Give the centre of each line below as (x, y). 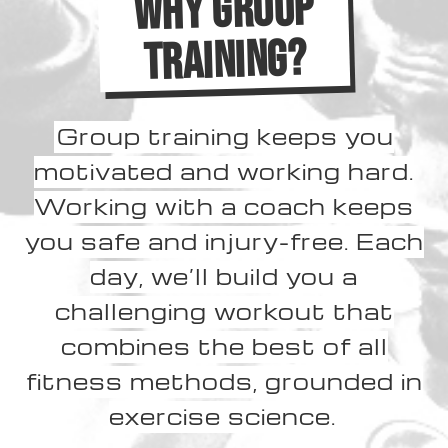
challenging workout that (224, 311)
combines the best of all (224, 346)
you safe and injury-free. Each (224, 241)
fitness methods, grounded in (224, 381)
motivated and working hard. (224, 171)
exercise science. (222, 416)
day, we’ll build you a (224, 276)
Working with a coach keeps (224, 206)
